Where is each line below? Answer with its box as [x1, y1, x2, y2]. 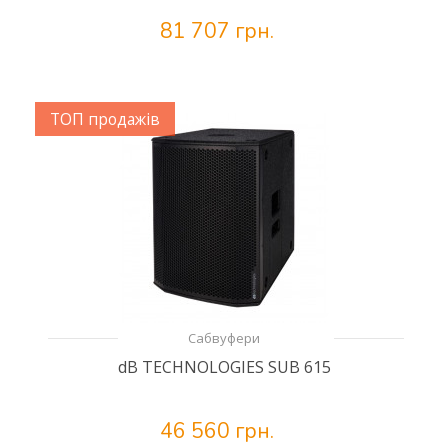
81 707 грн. [160, 17, 274, 45]
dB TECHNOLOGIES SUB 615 [117, 356, 331, 378]
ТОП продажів [50, 108, 160, 130]
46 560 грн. [160, 417, 274, 445]
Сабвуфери [188, 329, 260, 347]
